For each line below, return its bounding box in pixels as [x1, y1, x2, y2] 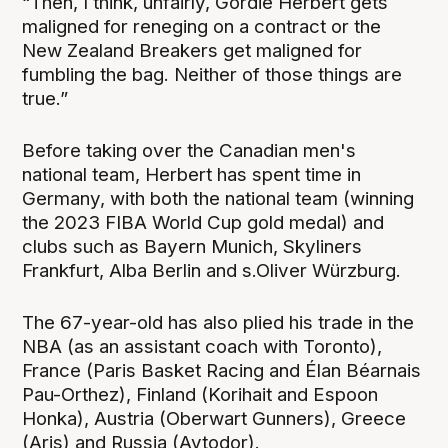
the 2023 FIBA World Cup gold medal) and [22, 211, 385, 235]
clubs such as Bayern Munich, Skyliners [22, 235, 363, 259]
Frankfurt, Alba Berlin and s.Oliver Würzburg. [22, 259, 402, 283]
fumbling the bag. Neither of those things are [22, 63, 403, 87]
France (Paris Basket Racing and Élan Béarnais [22, 359, 422, 383]
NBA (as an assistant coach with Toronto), [22, 335, 383, 359]
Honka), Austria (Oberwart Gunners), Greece [22, 407, 407, 431]
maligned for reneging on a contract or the [22, 15, 382, 39]
